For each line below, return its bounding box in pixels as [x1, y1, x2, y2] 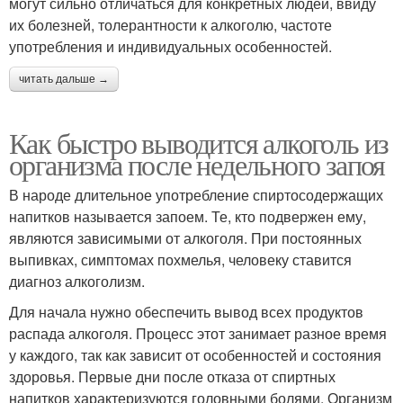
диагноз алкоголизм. [9, 271, 145, 292]
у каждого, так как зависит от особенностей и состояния [9, 345, 381, 366]
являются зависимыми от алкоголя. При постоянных [9, 228, 362, 249]
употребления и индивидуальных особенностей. [9, 36, 332, 58]
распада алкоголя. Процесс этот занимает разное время [9, 323, 387, 345]
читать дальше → [19, 73, 109, 86]
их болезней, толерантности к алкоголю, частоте [9, 14, 332, 36]
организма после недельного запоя [9, 145, 385, 184]
